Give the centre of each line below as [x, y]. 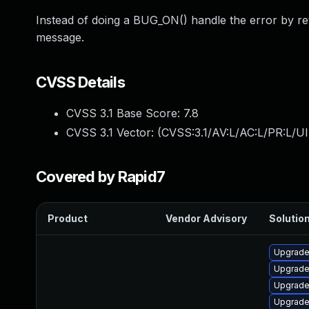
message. [60, 37]
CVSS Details [80, 82]
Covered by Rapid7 [101, 177]
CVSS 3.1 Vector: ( [114, 132]
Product [68, 218]
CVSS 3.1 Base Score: [125, 113]
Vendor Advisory [206, 218]
